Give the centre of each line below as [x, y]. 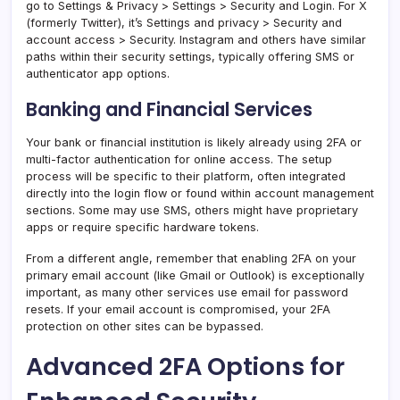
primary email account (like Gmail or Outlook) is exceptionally [195, 276]
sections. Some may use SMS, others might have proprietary [192, 211]
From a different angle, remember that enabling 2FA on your [191, 259]
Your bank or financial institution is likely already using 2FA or [194, 143]
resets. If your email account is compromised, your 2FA [178, 310]
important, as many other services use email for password [187, 293]
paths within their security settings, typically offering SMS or [190, 57]
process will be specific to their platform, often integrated [186, 177]
